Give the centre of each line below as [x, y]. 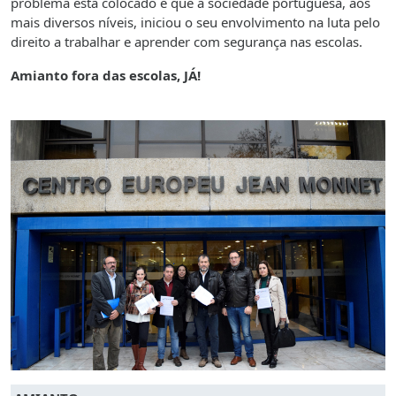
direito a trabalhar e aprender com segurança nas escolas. [187, 42]
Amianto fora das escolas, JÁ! [106, 76]
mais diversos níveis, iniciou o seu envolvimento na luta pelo [195, 23]
